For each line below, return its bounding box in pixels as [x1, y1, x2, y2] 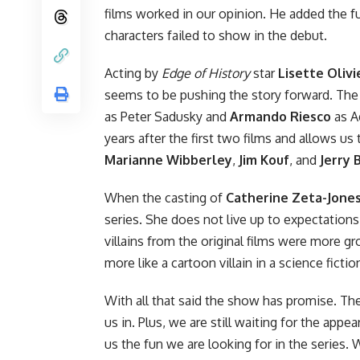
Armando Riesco [230, 108, 331, 125]
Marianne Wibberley [104, 151, 232, 168]
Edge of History [162, 64, 250, 81]
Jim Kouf [239, 151, 289, 168]
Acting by [104, 64, 162, 81]
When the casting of [104, 189, 226, 206]
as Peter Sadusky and [104, 108, 230, 125]
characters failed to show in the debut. [104, 27, 327, 43]
